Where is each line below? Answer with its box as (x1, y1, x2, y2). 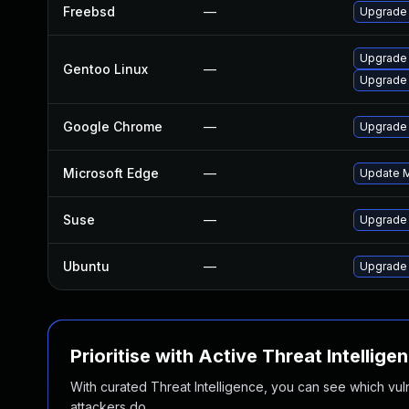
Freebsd (63, 4, 115, 19)
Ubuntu (63, 258, 110, 274)
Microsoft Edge (63, 165, 159, 181)
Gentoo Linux (63, 61, 148, 77)
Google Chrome (63, 119, 163, 134)
